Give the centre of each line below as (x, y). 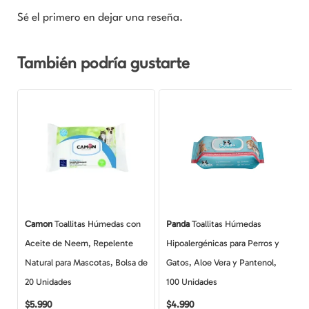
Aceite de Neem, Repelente (79, 243)
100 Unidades (192, 282)
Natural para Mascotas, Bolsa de (86, 263)
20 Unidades (48, 282)
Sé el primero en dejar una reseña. (100, 18)
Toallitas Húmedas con (97, 224)
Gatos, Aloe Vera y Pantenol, (221, 263)
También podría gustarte (103, 64)
